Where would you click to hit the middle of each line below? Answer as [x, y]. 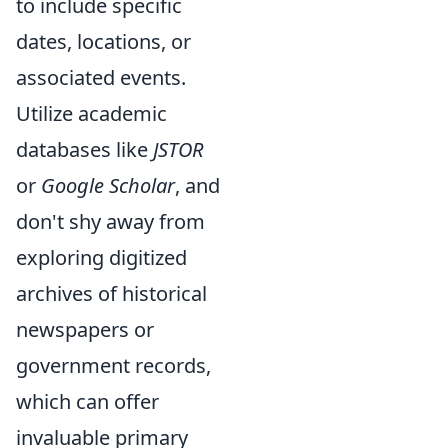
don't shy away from [110, 221]
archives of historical [111, 293]
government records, [113, 365]
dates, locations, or [103, 41]
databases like [84, 149]
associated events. [101, 77]
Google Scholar [108, 185]
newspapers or [85, 329]
